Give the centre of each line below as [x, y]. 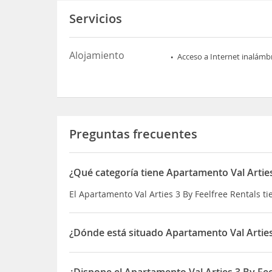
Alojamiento [97, 55]
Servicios [96, 19]
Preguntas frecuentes [134, 134]
